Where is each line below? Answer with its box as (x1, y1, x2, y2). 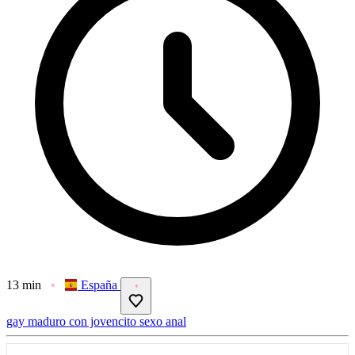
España (81, 277, 117, 292)
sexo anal (139, 314, 186, 328)
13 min (6, 277, 41, 292)
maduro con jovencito (28, 314, 139, 328)
